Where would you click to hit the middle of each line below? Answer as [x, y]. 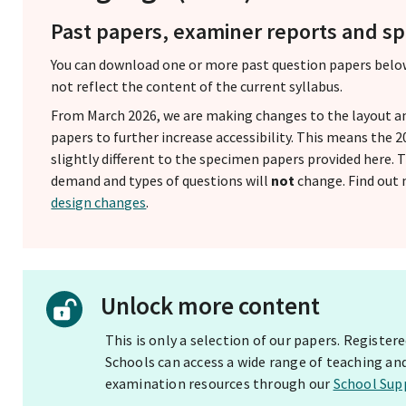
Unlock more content [210, 306]
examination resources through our [219, 383]
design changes [99, 202]
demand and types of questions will [161, 180]
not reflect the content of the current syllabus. [197, 86]
